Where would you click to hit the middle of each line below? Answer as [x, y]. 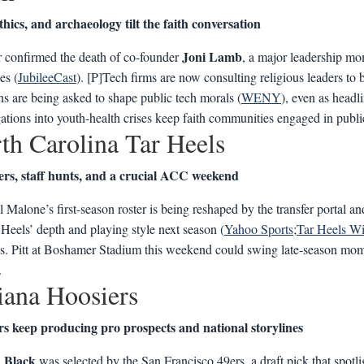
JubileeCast [47, 77]
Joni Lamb [212, 56]
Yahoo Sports [259, 229]
